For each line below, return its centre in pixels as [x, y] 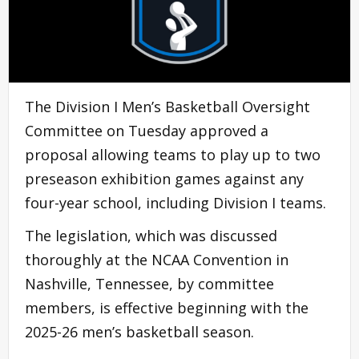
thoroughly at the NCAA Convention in [157, 259]
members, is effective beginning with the [167, 307]
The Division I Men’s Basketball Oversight [167, 106]
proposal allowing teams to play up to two [173, 154]
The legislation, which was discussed [151, 235]
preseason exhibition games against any [164, 178]
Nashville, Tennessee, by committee [149, 283]
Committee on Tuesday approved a [147, 130]
